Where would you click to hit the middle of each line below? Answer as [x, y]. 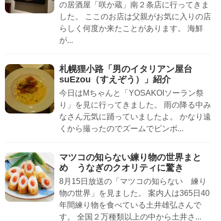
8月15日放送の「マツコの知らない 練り [133, 182]
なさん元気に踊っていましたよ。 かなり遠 [135, 117]
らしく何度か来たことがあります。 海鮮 [131, 29]
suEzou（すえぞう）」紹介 [115, 80]
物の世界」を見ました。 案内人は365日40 [134, 193]
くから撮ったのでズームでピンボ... [121, 129]
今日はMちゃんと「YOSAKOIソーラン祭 [131, 93]
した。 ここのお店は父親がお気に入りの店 [135, 17]
